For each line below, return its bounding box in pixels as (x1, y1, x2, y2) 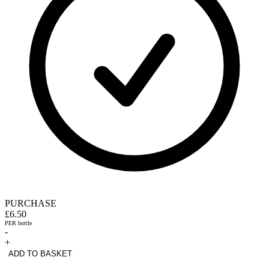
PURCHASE (5, 198, 56, 208)
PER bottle (5, 219, 32, 226)
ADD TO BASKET (8, 249, 72, 258)
